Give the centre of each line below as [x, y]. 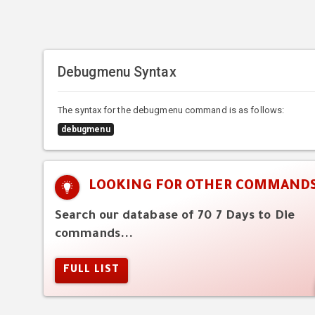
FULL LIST [91, 271]
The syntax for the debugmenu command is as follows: [171, 110]
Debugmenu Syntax [117, 72]
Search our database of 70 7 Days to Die [175, 217]
